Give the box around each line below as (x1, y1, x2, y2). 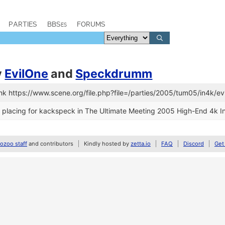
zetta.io (131, 140, 151, 147)
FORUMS (77, 20, 105, 29)
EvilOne (5, 66, 49, 81)
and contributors (27, 140, 73, 147)
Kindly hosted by (84, 140, 131, 147)
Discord (183, 140, 204, 147)
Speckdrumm (75, 66, 153, 81)
